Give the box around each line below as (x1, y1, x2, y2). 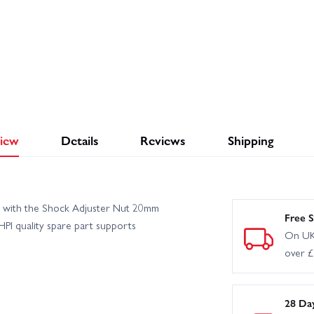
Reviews (140, 131, 186, 149)
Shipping (227, 131, 273, 149)
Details (60, 131, 99, 149)
